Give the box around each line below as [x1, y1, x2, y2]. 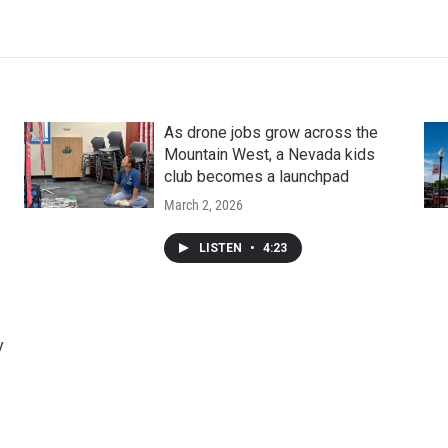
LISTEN [198, 240, 245, 255]
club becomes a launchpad [163, 166, 349, 186]
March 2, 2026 [163, 196, 243, 213]
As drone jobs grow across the [163, 122, 378, 142]
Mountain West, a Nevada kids [163, 144, 375, 164]
